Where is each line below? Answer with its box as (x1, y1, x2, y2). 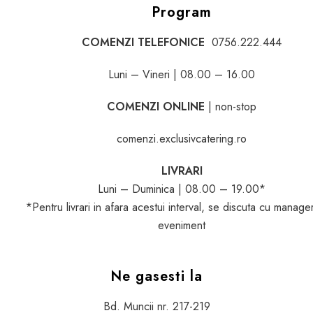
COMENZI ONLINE (107, 98, 209, 115)
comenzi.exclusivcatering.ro (117, 130, 247, 147)
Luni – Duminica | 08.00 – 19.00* (98, 180, 266, 197)
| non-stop (208, 98, 257, 115)
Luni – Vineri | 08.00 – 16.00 (108, 66, 256, 82)
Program (152, 1, 212, 22)
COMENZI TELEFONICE (82, 34, 212, 50)
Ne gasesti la (110, 265, 203, 286)
